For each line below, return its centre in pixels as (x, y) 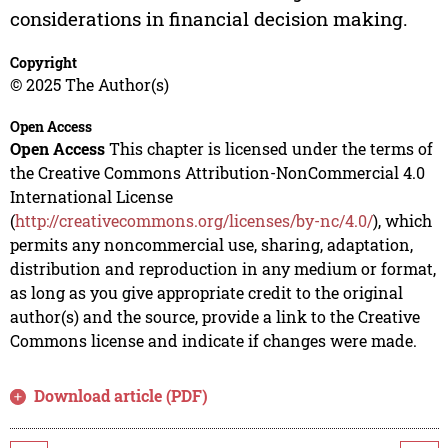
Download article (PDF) (121, 395)
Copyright (43, 62)
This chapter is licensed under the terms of (268, 148)
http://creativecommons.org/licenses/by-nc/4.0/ (193, 220)
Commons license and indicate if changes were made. (213, 340)
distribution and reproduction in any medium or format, (222, 268)
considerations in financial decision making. (208, 18)
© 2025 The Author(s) (89, 84)
